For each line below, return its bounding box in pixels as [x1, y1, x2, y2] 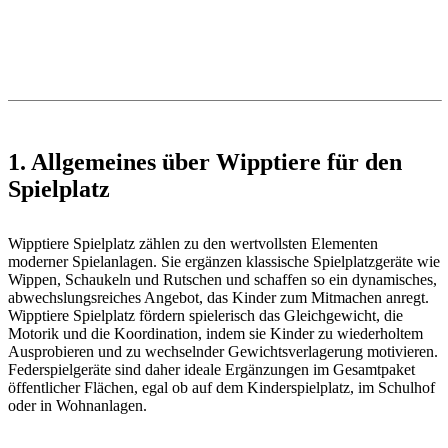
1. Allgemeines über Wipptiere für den [8, 149, 402, 176]
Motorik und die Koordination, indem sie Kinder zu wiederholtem [8, 325, 423, 343]
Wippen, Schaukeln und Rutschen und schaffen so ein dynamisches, [8, 271, 437, 289]
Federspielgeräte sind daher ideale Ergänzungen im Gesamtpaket [8, 361, 415, 379]
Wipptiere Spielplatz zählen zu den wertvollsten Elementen [8, 235, 378, 253]
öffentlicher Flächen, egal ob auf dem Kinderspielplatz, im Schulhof [8, 379, 435, 397]
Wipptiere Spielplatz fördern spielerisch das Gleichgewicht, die [8, 307, 403, 325]
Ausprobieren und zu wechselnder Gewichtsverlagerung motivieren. [8, 343, 438, 361]
